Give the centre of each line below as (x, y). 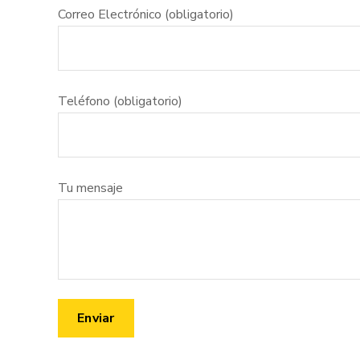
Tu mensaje (90, 188)
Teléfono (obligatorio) (120, 101)
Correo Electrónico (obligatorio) (146, 14)
